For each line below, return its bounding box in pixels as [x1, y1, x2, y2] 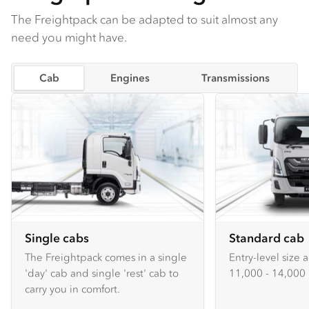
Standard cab [229, 230, 304, 246]
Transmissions [201, 71, 270, 85]
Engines [110, 71, 150, 85]
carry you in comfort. [25, 282, 120, 296]
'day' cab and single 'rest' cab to [25, 266, 179, 280]
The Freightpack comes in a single [25, 250, 187, 264]
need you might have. [11, 30, 127, 46]
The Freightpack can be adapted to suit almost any [11, 12, 278, 28]
